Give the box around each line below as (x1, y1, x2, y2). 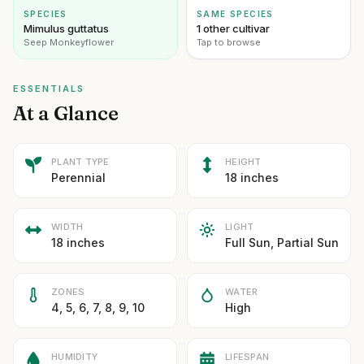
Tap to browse (197, 37, 261, 48)
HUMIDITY (51, 351, 98, 362)
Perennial (51, 171, 106, 184)
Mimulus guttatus (24, 22, 109, 35)
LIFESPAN (225, 351, 270, 362)
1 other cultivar (197, 22, 270, 35)
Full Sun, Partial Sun (225, 236, 339, 249)
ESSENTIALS (13, 83, 84, 94)
